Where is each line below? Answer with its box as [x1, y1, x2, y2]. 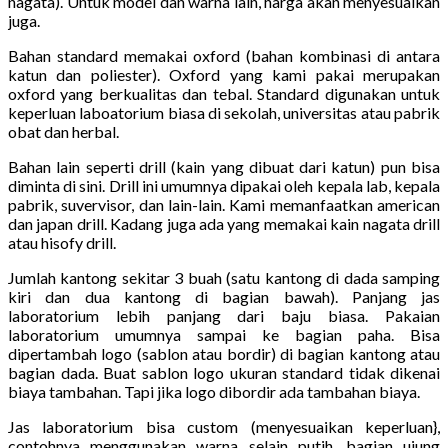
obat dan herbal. [8, 121, 119, 141]
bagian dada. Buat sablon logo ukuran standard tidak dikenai [8, 362, 440, 382]
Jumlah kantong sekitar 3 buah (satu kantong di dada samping [8, 267, 440, 287]
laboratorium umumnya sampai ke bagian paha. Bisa [8, 324, 440, 344]
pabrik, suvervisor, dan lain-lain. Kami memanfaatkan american [8, 194, 440, 214]
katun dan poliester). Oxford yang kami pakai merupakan [8, 64, 440, 84]
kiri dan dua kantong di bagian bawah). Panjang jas [8, 286, 440, 306]
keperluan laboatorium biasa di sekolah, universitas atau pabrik [8, 102, 440, 122]
